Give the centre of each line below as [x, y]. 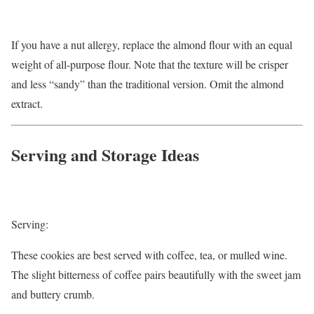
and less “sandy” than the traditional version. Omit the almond [148, 84]
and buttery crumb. [53, 294]
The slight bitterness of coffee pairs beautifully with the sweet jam [156, 274]
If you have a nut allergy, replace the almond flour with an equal [152, 45]
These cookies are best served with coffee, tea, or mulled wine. [149, 254]
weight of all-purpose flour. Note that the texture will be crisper [150, 64]
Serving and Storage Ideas [105, 154]
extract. [27, 103]
